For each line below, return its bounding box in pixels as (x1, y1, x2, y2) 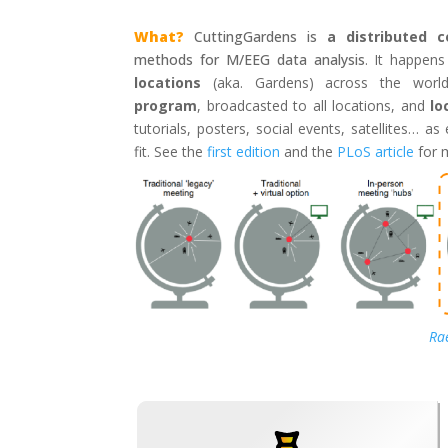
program (134, 96, 198, 116)
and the (280, 142, 338, 162)
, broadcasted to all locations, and (197, 96, 431, 116)
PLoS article (337, 142, 415, 162)
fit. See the (134, 142, 208, 162)
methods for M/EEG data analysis (134, 50, 365, 70)
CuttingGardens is (184, 27, 328, 47)
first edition (207, 142, 281, 162)
